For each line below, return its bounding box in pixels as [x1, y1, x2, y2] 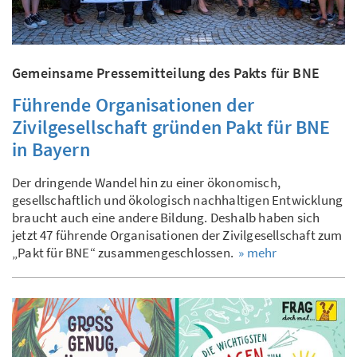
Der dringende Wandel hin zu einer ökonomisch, [12, 173, 281, 191]
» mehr [238, 243, 277, 261]
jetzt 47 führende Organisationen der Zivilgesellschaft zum [12, 226, 343, 244]
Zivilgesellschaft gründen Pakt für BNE [12, 114, 331, 139]
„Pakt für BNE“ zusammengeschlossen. [12, 243, 239, 261]
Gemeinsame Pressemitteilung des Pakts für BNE [12, 63, 320, 82]
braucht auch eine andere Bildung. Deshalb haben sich [12, 208, 320, 226]
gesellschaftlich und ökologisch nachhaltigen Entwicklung [12, 190, 343, 209]
